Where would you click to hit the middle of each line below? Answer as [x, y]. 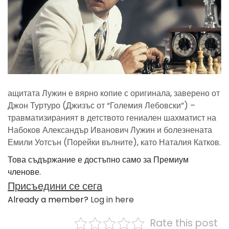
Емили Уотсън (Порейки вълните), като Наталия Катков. [114, 143]
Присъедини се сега [55, 186]
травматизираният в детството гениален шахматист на [112, 118]
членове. [24, 172]
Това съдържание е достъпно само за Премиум [98, 160]
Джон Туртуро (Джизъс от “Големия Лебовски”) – [101, 106]
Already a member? [49, 200]
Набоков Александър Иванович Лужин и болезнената [110, 130]
